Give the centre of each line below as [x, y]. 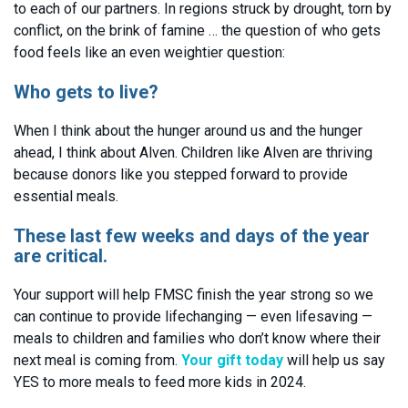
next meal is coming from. [97, 361]
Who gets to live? [86, 92]
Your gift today [232, 361]
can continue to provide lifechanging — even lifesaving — [193, 317]
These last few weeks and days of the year [192, 236]
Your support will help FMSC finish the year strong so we [194, 295]
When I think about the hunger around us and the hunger [188, 131]
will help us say [334, 361]
